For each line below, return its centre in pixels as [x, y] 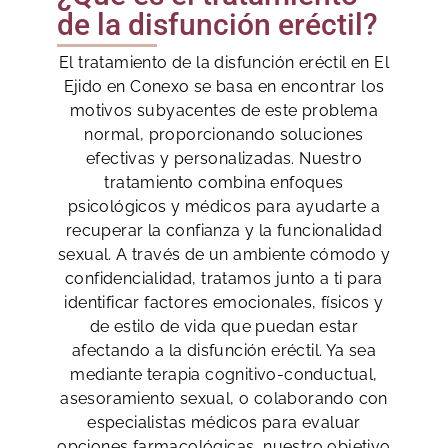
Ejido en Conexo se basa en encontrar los [224, 87]
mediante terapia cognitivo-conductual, [224, 375]
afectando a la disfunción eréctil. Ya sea [224, 351]
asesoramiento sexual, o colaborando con [224, 399]
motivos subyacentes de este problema [224, 111]
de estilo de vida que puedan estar [224, 327]
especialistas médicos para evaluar [224, 423]
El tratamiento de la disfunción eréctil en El [224, 63]
